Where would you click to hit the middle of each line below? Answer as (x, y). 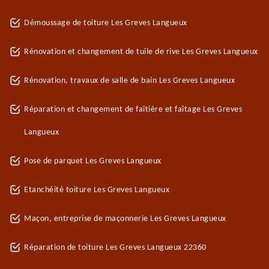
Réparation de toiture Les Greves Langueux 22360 (115, 248)
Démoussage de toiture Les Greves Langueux (106, 23)
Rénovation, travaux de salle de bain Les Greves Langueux (129, 81)
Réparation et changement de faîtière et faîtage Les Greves (133, 110)
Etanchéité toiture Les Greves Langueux (97, 190)
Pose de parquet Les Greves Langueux (93, 161)
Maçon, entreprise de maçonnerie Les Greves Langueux (125, 219)
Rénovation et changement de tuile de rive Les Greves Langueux (141, 52)
